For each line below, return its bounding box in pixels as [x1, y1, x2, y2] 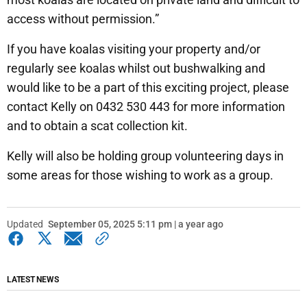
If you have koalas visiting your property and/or [7, 41, 260, 56]
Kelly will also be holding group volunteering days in [7, 148, 284, 163]
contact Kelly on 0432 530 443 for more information [7, 99, 285, 114]
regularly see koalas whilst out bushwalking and [7, 60, 265, 75]
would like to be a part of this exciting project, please [7, 79, 289, 95]
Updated [7, 218, 43, 230]
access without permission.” [7, 11, 159, 26]
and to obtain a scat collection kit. [7, 118, 188, 133]
